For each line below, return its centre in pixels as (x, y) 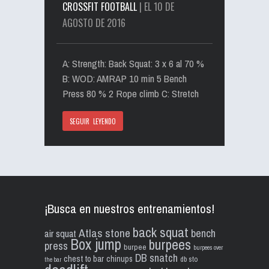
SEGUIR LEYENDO (93, 121)
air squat (60, 233)
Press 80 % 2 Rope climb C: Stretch (131, 93)
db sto (189, 259)
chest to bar (84, 259)
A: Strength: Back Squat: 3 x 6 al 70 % (133, 63)
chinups (119, 258)
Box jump (96, 244)
